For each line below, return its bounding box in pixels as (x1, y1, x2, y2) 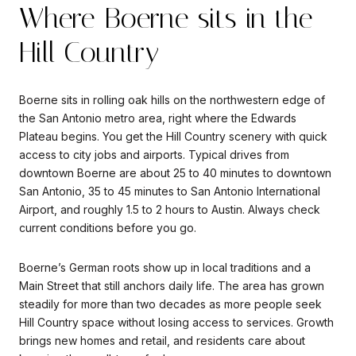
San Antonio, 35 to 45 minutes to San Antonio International (19, 184, 320, 199)
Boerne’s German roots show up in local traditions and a (19, 260, 311, 274)
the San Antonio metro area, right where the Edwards (19, 111, 296, 126)
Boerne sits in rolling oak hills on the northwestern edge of (19, 93, 325, 107)
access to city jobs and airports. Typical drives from (19, 148, 289, 162)
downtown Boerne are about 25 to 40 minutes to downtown (19, 166, 331, 180)
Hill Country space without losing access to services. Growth (19, 315, 334, 329)
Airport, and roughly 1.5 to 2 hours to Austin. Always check (19, 203, 320, 217)
